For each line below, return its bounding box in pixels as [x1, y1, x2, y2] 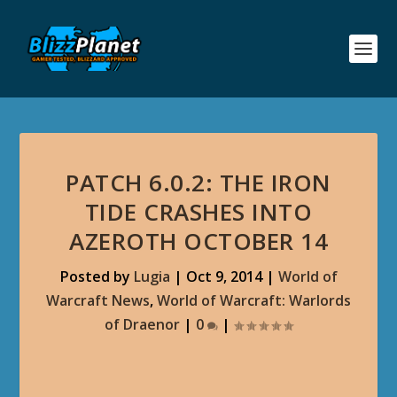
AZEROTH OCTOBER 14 [69, 225, 328, 257]
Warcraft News [46, 291, 150, 310]
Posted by [59, 267, 134, 286]
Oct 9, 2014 [185, 267, 262, 286]
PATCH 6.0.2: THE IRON [66, 167, 331, 198]
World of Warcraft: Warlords [157, 291, 351, 310]
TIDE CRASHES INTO [84, 196, 313, 228]
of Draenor [105, 315, 180, 334]
